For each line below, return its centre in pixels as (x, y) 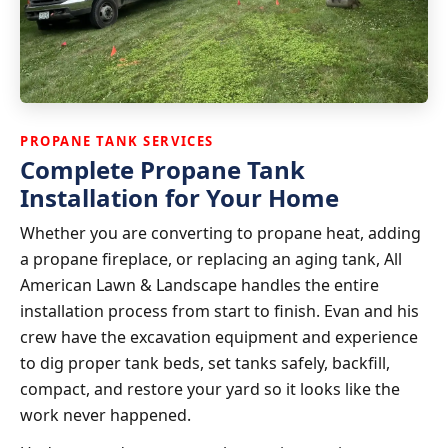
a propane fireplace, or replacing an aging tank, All (211, 258)
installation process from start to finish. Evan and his (219, 310)
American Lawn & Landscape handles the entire (199, 284)
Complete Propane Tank (162, 169)
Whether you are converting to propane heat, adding (220, 232)
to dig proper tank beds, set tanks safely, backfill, (205, 362)
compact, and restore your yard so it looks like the (210, 388)
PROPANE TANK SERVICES (117, 140)
